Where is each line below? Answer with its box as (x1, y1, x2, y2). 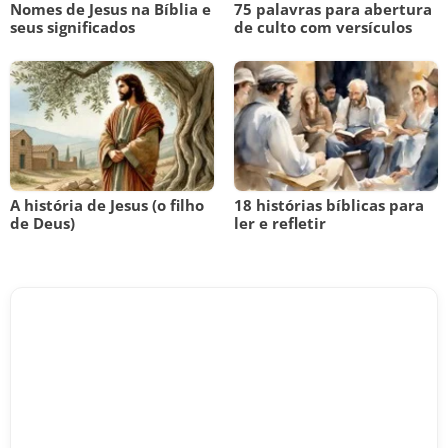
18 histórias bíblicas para (234, 195, 424, 215)
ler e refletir (234, 213, 326, 233)
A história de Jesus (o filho (10, 195, 204, 215)
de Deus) (10, 213, 75, 233)
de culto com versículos (234, 17, 412, 37)
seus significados (10, 17, 135, 37)
